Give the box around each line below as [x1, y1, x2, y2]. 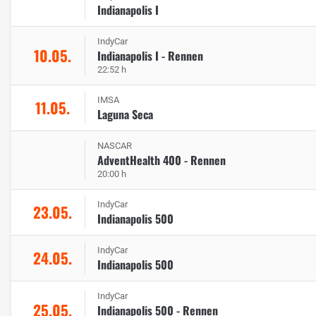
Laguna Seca [97, 105, 153, 123]
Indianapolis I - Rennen [97, 47, 203, 64]
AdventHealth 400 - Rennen [97, 151, 226, 169]
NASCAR [97, 140, 132, 151]
